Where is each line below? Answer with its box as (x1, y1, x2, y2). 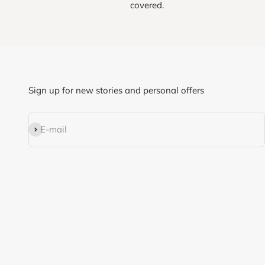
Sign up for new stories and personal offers (28, 85, 204, 96)
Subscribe (28, 123, 67, 135)
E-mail (40, 124, 67, 135)
